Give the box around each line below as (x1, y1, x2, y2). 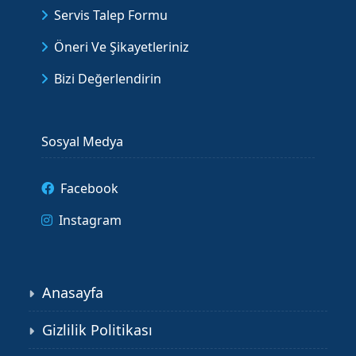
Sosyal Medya (41, 133, 123, 151)
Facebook (60, 180, 118, 198)
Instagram (59, 211, 122, 230)
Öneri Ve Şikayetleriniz (54, 38, 189, 56)
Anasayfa (42, 283, 103, 303)
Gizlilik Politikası (42, 320, 153, 340)
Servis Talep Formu (54, 6, 168, 25)
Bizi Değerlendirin (54, 70, 161, 88)
